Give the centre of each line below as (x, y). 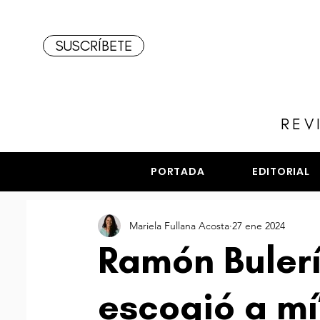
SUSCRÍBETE (94, 46)
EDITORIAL (281, 171)
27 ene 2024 (259, 225)
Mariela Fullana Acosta (179, 225)
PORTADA (178, 171)
